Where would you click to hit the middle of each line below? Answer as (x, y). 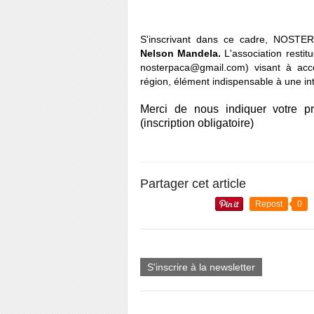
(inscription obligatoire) (197, 123)
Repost (269, 204)
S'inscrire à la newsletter (201, 267)
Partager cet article (193, 184)
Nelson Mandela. (181, 53)
